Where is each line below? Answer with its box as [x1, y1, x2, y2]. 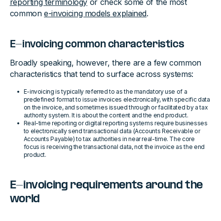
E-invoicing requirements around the [9, 180, 203, 192]
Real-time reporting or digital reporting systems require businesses [23, 119, 208, 127]
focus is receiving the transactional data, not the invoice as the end [23, 143, 205, 151]
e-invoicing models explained [44, 8, 147, 19]
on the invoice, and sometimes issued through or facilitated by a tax [23, 104, 208, 111]
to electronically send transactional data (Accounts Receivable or [23, 127, 200, 135]
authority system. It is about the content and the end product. [23, 111, 188, 119]
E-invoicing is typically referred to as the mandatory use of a [23, 88, 187, 96]
